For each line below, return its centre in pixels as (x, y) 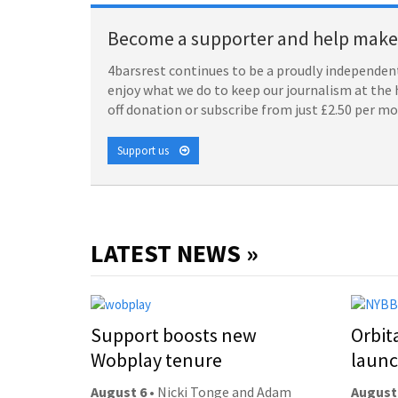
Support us (148, 150)
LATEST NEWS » (175, 253)
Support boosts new (174, 335)
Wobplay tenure (156, 360)
